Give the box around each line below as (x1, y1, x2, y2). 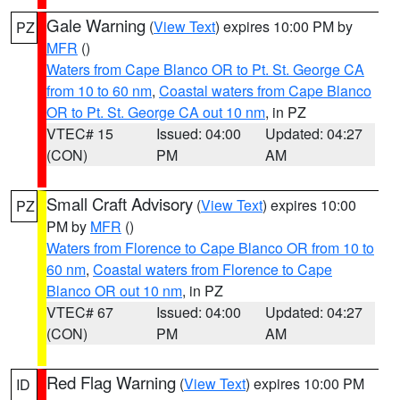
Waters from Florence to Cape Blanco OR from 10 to (46, 237, 374, 258)
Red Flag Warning (46, 371, 176, 394)
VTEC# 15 (46, 123, 113, 144)
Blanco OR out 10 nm (46, 280, 182, 301)
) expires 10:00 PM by (215, 16, 353, 37)
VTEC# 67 (46, 302, 113, 322)
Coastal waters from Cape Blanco (159, 80, 371, 101)
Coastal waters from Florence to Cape (93, 259, 332, 279)
